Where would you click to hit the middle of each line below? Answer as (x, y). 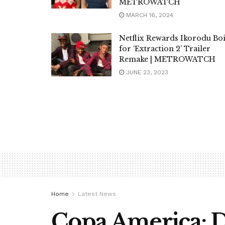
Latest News (97, 194)
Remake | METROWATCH (167, 60)
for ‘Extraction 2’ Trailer (165, 49)
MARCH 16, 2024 (149, 15)
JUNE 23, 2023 (146, 73)
